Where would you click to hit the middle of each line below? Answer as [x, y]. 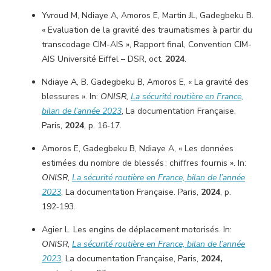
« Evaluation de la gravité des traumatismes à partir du [147, 30]
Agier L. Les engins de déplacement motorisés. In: [137, 230]
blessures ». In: [71, 96]
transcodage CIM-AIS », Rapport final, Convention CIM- [147, 44]
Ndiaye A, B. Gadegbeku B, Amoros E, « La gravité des [145, 82]
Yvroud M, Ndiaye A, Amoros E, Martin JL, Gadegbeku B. [148, 15]
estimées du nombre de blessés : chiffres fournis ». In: [144, 163]
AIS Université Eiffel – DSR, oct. [103, 59]
